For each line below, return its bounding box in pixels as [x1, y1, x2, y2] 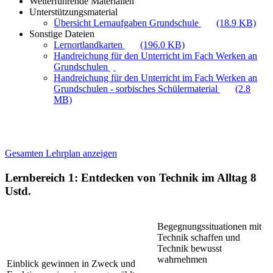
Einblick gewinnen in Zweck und [7, 258, 135, 269]
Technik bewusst [157, 243, 222, 253]
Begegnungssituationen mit [157, 221, 261, 232]
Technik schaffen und [157, 232, 240, 243]
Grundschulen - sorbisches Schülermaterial [54, 83, 220, 94]
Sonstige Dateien [29, 29, 94, 39]
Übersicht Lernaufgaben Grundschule [54, 18, 201, 28]
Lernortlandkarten [54, 40, 125, 50]
